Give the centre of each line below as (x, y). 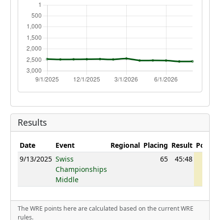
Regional (125, 145)
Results (32, 123)
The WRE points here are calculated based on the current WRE (106, 209)
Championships (81, 169)
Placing (155, 145)
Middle (67, 180)
